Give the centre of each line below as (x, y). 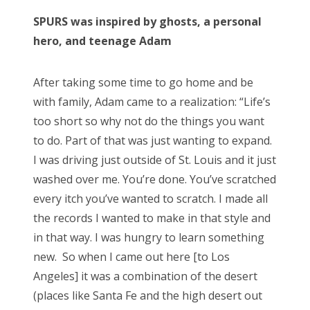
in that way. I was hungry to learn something (149, 237)
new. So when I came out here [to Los (131, 256)
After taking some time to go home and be (143, 82)
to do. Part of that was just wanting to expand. (153, 140)
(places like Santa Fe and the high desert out (148, 295)
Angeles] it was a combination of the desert (145, 276)
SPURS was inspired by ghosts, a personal (147, 21)
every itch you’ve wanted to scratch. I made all (151, 198)
